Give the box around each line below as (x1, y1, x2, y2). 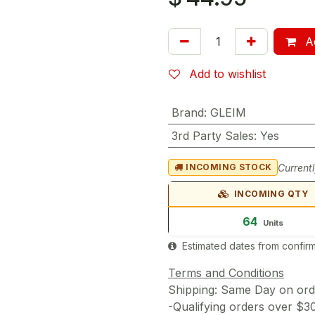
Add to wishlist (189, 67, 266, 81)
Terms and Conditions (168, 266, 284, 280)
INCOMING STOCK (186, 162, 272, 172)
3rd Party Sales (171, 129, 254, 143)
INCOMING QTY (231, 188, 309, 199)
